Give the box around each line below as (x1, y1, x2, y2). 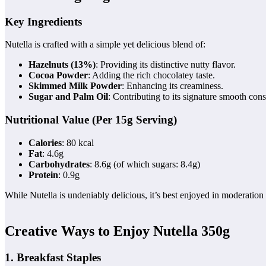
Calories (28, 137, 62, 148)
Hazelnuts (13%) (28, 59, 96, 70)
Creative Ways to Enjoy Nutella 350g (5, 223, 230, 239)
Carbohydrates (28, 159, 90, 169)
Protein (28, 169, 58, 180)
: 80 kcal (62, 137, 94, 148)
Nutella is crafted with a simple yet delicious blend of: (5, 39, 205, 50)
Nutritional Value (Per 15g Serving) (5, 113, 177, 126)
